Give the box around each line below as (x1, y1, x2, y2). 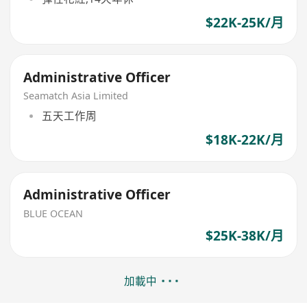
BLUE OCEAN (23, 206, 84, 220)
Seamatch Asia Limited (23, 89, 129, 103)
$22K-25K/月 (205, 13, 284, 32)
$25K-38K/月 (205, 227, 284, 245)
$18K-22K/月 (205, 131, 284, 149)
